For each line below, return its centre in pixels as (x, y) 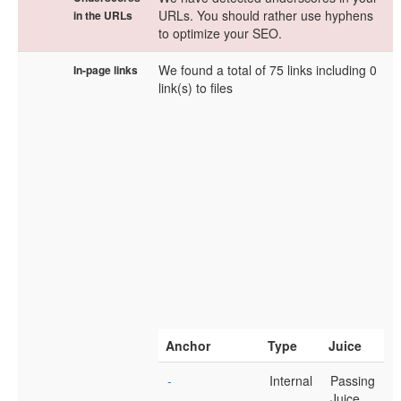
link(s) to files (196, 88)
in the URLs (103, 15)
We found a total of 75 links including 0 (268, 70)
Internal (291, 380)
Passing (353, 380)
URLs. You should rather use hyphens (266, 15)
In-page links (106, 70)
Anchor (188, 346)
